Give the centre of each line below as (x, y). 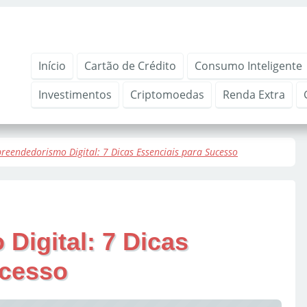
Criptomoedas (167, 95)
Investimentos (75, 95)
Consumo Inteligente (248, 66)
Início (52, 66)
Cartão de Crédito (130, 66)
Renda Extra (254, 95)
